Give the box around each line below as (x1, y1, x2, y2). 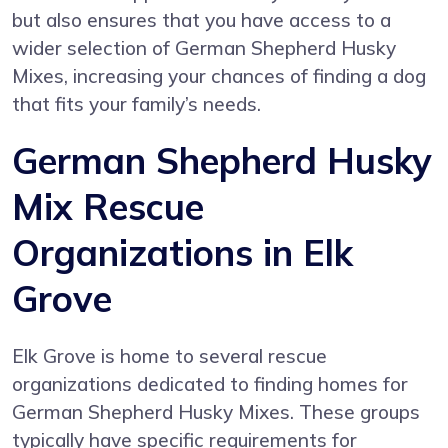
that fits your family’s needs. (12, 91, 261, 116)
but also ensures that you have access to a (12, 7, 391, 32)
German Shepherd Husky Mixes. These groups (12, 399, 420, 424)
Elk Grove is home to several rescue (12, 343, 327, 368)
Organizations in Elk (12, 229, 353, 275)
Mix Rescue (12, 183, 204, 229)
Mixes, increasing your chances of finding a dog (12, 63, 426, 88)
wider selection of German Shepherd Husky (12, 35, 396, 60)
